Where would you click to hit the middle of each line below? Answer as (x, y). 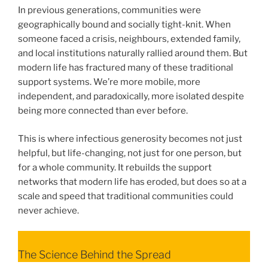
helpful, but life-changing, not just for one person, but (130, 153)
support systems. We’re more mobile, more (109, 82)
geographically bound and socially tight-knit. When (124, 25)
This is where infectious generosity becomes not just (130, 138)
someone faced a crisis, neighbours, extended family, (129, 39)
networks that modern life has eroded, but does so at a (132, 182)
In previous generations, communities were (109, 10)
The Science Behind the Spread (95, 255)
